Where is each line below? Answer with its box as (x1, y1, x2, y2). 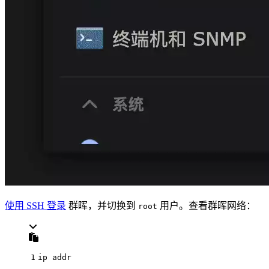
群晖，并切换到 (66, 200, 138, 211)
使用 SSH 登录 (5, 200, 66, 211)
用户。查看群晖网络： (157, 200, 256, 211)
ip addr (38, 252, 71, 262)
